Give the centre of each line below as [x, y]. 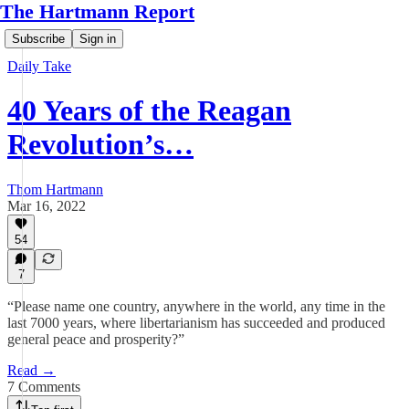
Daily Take [39, 66]
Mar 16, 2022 [47, 205]
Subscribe [38, 39]
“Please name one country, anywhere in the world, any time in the [196, 306]
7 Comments [44, 387]
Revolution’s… [100, 145]
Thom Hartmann [55, 189]
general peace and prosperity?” [96, 339]
